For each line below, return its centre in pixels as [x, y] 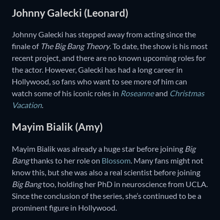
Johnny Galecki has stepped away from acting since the [104, 34]
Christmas [187, 93]
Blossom [116, 160]
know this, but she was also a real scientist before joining [106, 172]
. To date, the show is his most [159, 46]
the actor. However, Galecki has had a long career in [97, 69]
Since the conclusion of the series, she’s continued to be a [107, 195]
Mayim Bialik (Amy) [57, 127]
